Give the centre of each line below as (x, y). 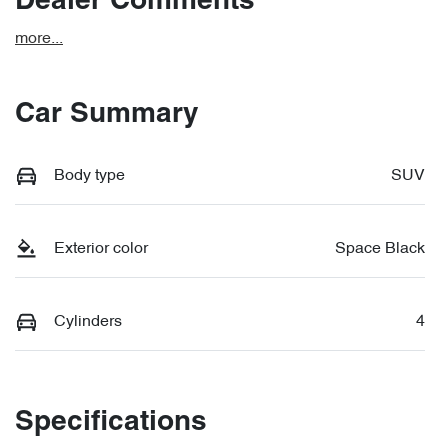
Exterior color (101, 248)
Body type (89, 175)
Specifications (111, 422)
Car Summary (107, 114)
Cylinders (88, 321)
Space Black (380, 248)
